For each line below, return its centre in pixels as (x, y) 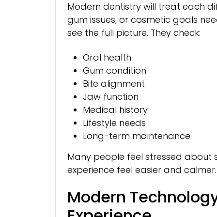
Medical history (115, 109)
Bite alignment (114, 83)
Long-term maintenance (137, 136)
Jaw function (111, 96)
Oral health (107, 57)
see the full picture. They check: (134, 32)
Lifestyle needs (114, 123)
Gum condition (115, 70)
